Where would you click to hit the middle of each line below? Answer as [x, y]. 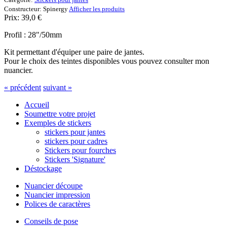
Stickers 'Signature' [75, 159]
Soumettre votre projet [60, 113]
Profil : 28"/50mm [33, 34]
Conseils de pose [51, 221]
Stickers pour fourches [80, 150]
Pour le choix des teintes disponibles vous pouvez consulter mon [107, 61]
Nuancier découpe [53, 185]
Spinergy [55, 9]
